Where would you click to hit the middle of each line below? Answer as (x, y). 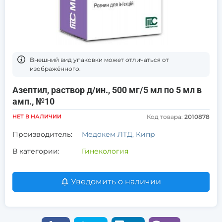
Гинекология (105, 151)
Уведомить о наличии (116, 182)
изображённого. (55, 69)
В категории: (36, 151)
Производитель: (42, 134)
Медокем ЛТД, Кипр (118, 134)
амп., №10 (33, 101)
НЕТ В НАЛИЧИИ (37, 116)
